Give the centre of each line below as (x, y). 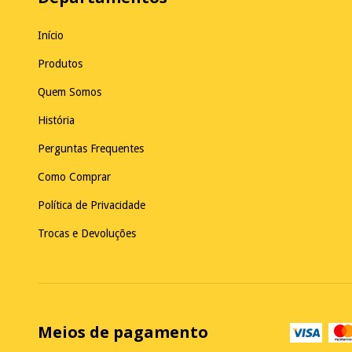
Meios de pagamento (123, 332)
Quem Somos (70, 92)
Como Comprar (74, 177)
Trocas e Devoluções (87, 234)
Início (51, 36)
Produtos (60, 64)
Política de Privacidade (92, 205)
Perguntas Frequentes (91, 149)
